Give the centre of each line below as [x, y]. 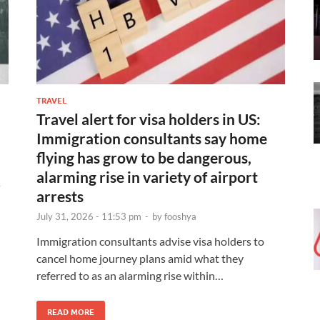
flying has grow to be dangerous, [144, 157]
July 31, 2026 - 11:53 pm [89, 216]
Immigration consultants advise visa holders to [150, 241]
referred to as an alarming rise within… [130, 275]
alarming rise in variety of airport [147, 176]
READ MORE [71, 312]
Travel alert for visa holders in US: [149, 119]
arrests [60, 196]
